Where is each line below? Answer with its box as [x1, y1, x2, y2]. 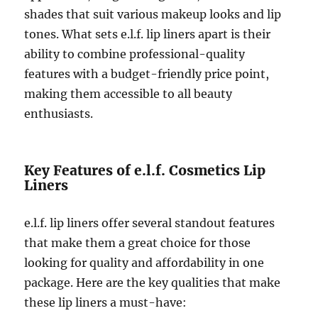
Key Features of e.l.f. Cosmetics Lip [24, 162, 266, 180]
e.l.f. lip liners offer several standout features [24, 216, 275, 231]
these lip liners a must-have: [24, 295, 187, 310]
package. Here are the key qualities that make [24, 275, 281, 290]
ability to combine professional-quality [24, 47, 246, 62]
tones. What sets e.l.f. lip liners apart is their [24, 27, 271, 42]
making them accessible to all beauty [24, 87, 233, 102]
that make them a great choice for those [24, 236, 251, 251]
